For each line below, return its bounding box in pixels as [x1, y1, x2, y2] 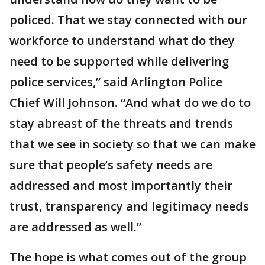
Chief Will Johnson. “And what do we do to [9, 94, 251, 111]
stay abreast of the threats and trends [9, 115, 233, 131]
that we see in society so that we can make [9, 135, 256, 152]
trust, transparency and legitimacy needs [9, 198, 249, 214]
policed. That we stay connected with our [9, 11, 247, 28]
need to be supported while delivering [9, 53, 229, 69]
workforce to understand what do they [9, 32, 235, 49]
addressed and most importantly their [9, 177, 232, 193]
